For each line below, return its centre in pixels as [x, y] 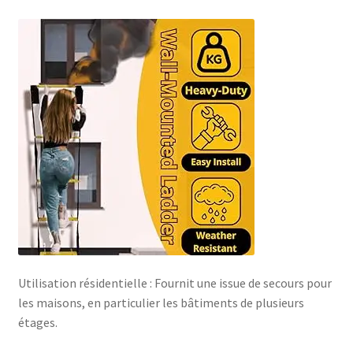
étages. [37, 322]
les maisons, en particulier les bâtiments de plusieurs [161, 302]
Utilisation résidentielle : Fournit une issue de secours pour [175, 282]
